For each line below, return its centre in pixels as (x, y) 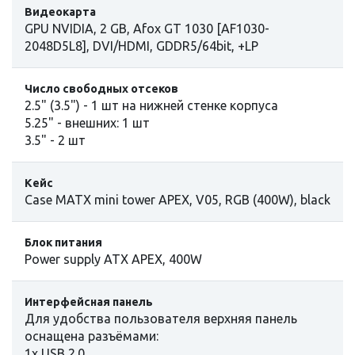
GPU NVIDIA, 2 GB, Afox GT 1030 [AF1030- (147, 28)
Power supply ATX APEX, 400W (113, 259)
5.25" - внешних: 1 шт (87, 122)
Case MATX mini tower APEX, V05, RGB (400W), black (177, 199)
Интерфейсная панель (89, 302)
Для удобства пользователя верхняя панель (161, 318)
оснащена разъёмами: (92, 336)
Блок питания (63, 242)
